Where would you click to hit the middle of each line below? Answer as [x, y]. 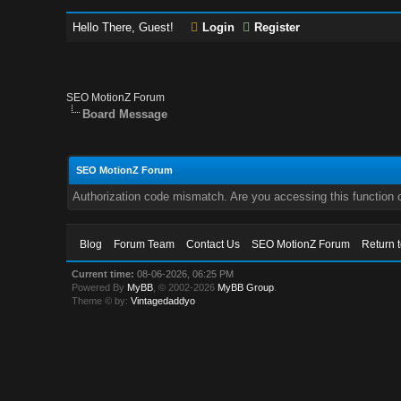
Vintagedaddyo [163, 301]
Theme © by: [102, 301]
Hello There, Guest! [125, 27]
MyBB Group [246, 287]
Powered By [100, 287]
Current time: [103, 274]
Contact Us [213, 244]
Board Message [125, 114]
